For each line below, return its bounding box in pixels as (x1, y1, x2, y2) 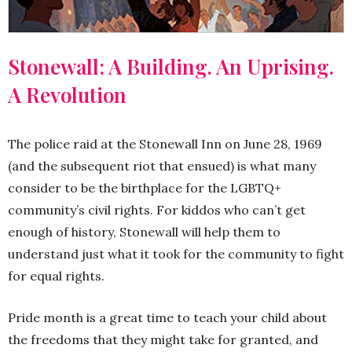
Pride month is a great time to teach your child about (8, 310, 327, 326)
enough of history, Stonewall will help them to (8, 224, 280, 240)
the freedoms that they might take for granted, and (8, 332, 318, 348)
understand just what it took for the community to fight (8, 246, 344, 262)
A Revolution (8, 81, 126, 109)
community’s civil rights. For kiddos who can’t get (8, 202, 306, 218)
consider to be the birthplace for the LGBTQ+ (8, 180, 281, 196)
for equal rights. (8, 268, 104, 284)
